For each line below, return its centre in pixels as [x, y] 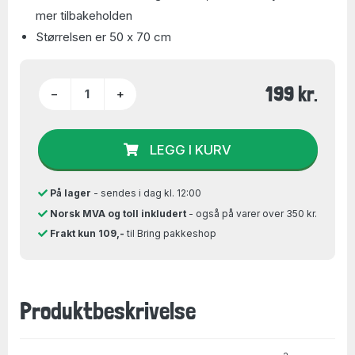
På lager [70, 193]
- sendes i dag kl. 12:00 [146, 193]
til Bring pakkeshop [170, 233]
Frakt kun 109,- [87, 233]
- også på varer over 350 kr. [251, 213]
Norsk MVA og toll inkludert [118, 213]
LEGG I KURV [191, 149]
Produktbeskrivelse [108, 311]
